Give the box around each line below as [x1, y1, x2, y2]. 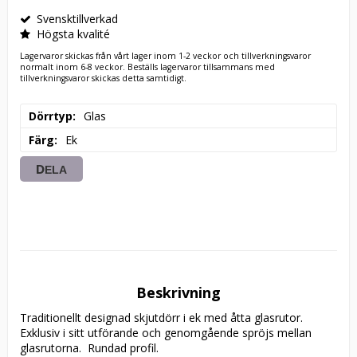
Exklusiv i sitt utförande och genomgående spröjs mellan [20, 324, 312, 340]
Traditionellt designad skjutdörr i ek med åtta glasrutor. [20, 309, 303, 325]
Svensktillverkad [37, 11, 118, 27]
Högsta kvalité [37, 26, 110, 42]
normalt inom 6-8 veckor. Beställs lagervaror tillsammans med [20, 61, 275, 73]
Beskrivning [136, 282, 221, 302]
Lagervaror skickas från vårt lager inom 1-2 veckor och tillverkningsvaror [20, 49, 311, 61]
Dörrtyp [29, 108, 73, 124]
